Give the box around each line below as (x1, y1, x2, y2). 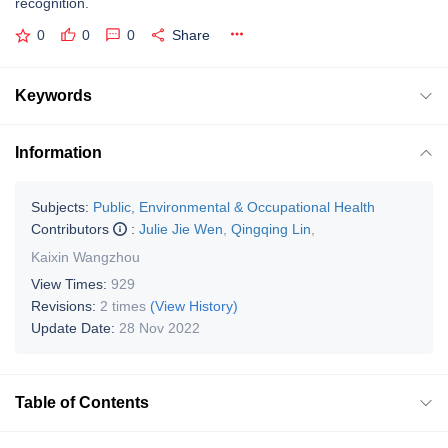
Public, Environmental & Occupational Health (93, 198, 375, 215)
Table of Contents (15, 393, 149, 411)
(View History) (150, 297, 238, 314)
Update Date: (31, 319, 119, 336)
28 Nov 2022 (119, 319, 200, 336)
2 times (100, 297, 146, 314)
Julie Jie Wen (139, 220, 223, 237)
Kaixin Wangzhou (31, 248, 140, 265)
